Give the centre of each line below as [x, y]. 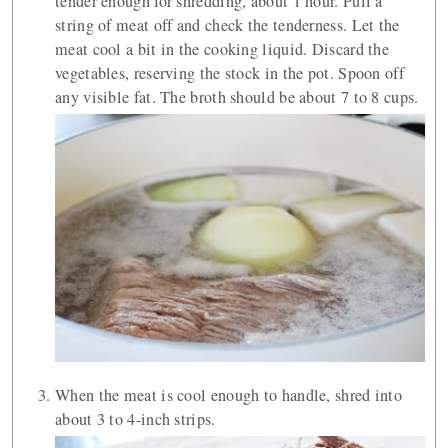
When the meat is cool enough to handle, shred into [228, 394]
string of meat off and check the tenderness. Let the [227, 25]
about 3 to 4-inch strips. [135, 418]
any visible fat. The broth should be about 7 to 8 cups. [237, 97]
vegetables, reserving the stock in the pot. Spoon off [229, 73]
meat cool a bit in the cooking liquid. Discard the [222, 49]
